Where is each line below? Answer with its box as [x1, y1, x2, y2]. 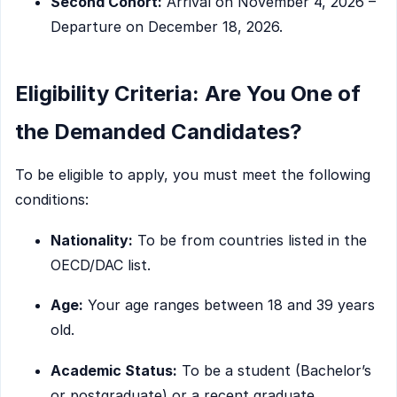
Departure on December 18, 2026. [51, 17, 283, 35]
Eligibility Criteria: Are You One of [15, 80, 361, 106]
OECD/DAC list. [51, 255, 151, 274]
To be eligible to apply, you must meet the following [15, 165, 370, 183]
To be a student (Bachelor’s [177, 361, 371, 379]
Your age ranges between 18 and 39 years [83, 296, 375, 315]
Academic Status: [51, 361, 177, 379]
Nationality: [51, 230, 133, 249]
